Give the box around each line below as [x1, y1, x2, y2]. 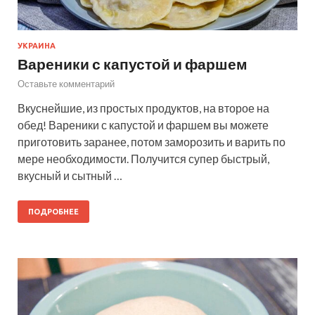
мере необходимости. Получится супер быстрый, [18, 151, 269, 165]
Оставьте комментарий [18, 77, 115, 89]
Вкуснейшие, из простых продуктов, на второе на [18, 101, 269, 115]
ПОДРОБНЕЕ [28, 207, 79, 216]
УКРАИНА [18, 41, 56, 50]
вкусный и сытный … [18, 168, 122, 182]
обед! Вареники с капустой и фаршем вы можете [18, 117, 269, 131]
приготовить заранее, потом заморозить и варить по [18, 134, 285, 148]
